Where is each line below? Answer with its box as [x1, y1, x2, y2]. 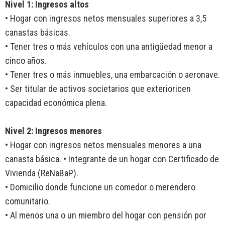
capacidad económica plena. [5, 97, 107, 108]
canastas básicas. [5, 27, 70, 38]
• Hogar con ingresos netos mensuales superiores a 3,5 [5, 13, 206, 24]
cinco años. [5, 55, 47, 66]
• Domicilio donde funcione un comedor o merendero [5, 182, 195, 193]
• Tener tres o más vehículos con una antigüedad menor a [5, 41, 212, 52]
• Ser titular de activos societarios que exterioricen [5, 83, 191, 94]
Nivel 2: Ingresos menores [5, 126, 102, 137]
